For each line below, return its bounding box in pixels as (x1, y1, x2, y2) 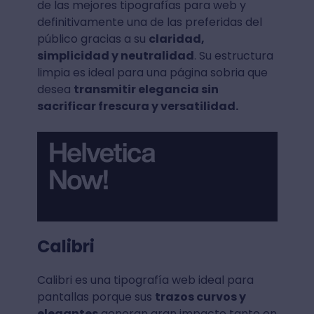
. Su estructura (193, 47, 273, 64)
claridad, (148, 30, 205, 47)
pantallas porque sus (36, 288, 155, 305)
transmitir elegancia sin (73, 81, 219, 97)
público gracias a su (36, 30, 149, 47)
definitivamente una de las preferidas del (36, 13, 262, 30)
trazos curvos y (154, 288, 246, 305)
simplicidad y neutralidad (36, 47, 194, 64)
